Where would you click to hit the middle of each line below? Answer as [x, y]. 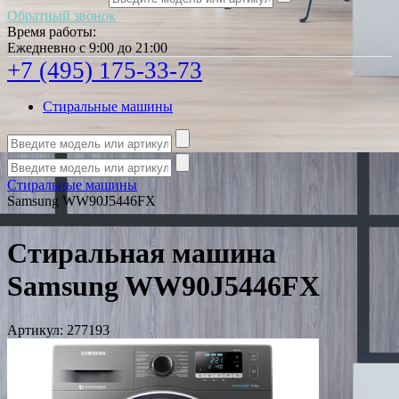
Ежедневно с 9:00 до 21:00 [87, 48]
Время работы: [52, 32]
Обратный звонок [61, 16]
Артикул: [35, 330]
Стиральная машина [142, 253]
